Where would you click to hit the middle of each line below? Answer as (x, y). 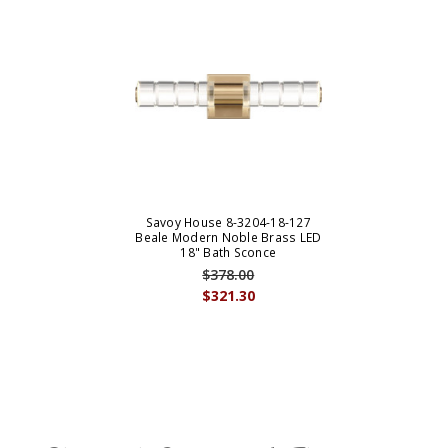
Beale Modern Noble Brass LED (228, 238)
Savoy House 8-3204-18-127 (228, 223)
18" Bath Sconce (228, 253)
